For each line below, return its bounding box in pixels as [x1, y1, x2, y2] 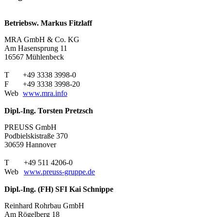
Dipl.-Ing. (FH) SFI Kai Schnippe [4, 185, 113, 193]
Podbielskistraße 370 [4, 131, 68, 140]
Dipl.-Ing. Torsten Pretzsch [4, 106, 93, 115]
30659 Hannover [4, 140, 56, 149]
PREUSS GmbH [4, 123, 57, 131]
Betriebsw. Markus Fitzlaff [4, 18, 92, 27]
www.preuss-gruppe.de [24, 167, 95, 176]
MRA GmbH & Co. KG [4, 35, 79, 44]
